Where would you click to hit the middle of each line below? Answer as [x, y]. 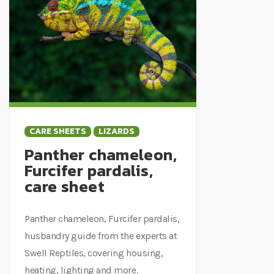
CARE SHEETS [58, 131]
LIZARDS [117, 131]
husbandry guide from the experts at [101, 235]
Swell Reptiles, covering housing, [94, 253]
